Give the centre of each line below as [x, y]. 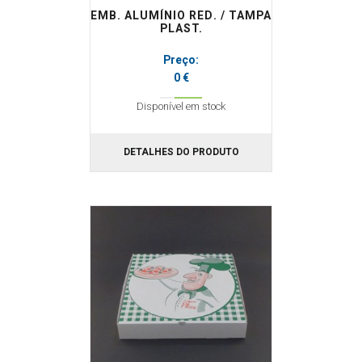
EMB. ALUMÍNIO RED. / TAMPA [181, 16]
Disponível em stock [181, 106]
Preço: [181, 60]
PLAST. [181, 29]
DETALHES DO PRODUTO [181, 152]
